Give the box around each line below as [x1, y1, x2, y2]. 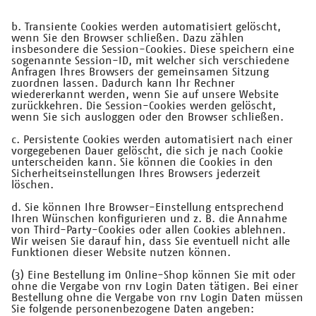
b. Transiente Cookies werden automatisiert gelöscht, [11, 21, 281, 33]
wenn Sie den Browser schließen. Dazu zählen [11, 32, 244, 44]
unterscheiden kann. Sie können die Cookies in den [11, 157, 273, 169]
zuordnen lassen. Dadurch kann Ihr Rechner [11, 78, 235, 90]
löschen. [11, 179, 54, 191]
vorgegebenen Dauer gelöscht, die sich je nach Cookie [11, 145, 283, 157]
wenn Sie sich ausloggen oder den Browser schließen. [11, 111, 284, 123]
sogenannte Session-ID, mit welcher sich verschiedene [11, 55, 289, 67]
